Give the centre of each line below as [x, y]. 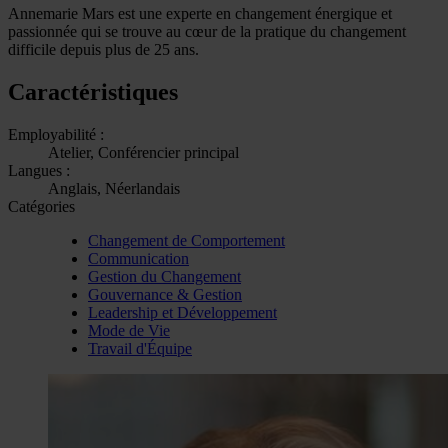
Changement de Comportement [186, 240]
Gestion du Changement [164, 276]
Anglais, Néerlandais [114, 188]
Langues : [39, 170]
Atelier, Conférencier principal [143, 152]
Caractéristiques [93, 91]
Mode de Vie [129, 330]
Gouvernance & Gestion [165, 294]
